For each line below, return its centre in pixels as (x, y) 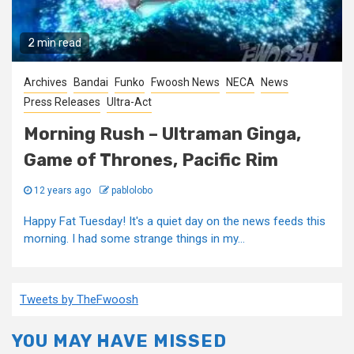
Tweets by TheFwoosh (79, 299)
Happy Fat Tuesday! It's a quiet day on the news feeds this (175, 221)
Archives (45, 82)
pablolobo (132, 190)
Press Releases (62, 102)
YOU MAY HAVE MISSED (119, 341)
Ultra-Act (129, 102)
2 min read (55, 43)
